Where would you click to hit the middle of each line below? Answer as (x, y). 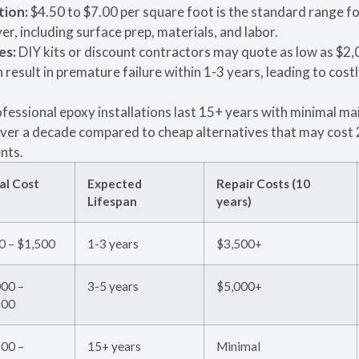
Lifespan (112, 201)
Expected (115, 183)
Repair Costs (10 (263, 183)
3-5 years (113, 286)
